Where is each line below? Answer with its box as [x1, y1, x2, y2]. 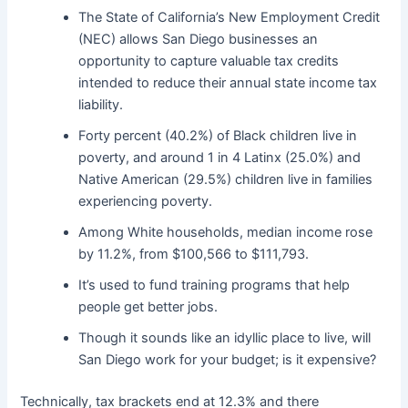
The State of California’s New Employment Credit [78, 8, 381, 25]
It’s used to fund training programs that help [78, 276, 351, 293]
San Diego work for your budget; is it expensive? [78, 351, 377, 368]
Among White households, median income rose [78, 223, 373, 240]
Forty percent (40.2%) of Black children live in [78, 127, 358, 144]
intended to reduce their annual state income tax [78, 74, 378, 91]
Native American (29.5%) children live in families [78, 170, 373, 188]
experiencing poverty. [78, 192, 213, 209]
